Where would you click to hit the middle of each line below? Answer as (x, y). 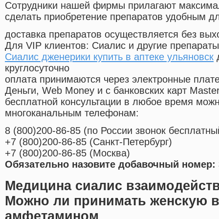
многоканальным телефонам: (72, 113)
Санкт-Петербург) (132, 142)
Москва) (111, 153)
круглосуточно (37, 68)
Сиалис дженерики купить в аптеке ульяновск (109, 57)
